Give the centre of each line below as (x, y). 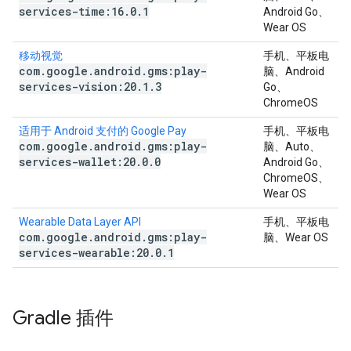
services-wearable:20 (84, 253)
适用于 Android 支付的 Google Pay (103, 131)
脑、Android (294, 71)
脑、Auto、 (292, 147)
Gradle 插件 (63, 318)
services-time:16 (71, 11)
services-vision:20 (78, 87)
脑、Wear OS (296, 237)
